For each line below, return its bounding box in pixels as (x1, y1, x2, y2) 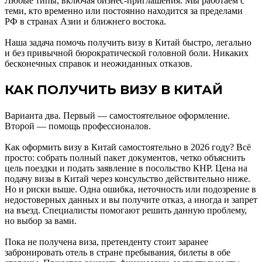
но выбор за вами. (5, 215, 77, 226)
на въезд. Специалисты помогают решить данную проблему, (5, 205, 247, 215)
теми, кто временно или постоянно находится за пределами (5, 5, 243, 16)
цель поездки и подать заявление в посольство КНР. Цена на (5, 163, 247, 173)
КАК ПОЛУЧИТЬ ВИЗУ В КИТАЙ (5, 81, 223, 98)
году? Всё (209, 142, 251, 152)
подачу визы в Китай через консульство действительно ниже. (5, 173, 250, 184)
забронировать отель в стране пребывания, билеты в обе (5, 247, 230, 257)
